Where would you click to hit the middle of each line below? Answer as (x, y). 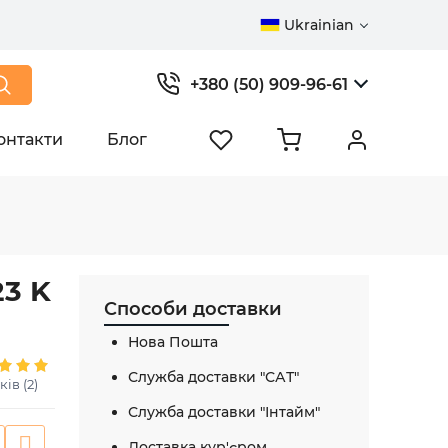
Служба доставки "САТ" (213, 377)
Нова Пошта (173, 342)
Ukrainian (319, 24)
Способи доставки (193, 309)
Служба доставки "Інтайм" (224, 412)
